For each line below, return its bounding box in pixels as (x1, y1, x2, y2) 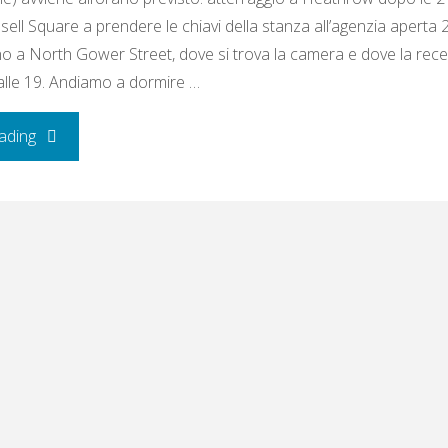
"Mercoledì (34, 124, 114, 147)
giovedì (34, 268, 86, 291)
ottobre (34, 364, 88, 387)
